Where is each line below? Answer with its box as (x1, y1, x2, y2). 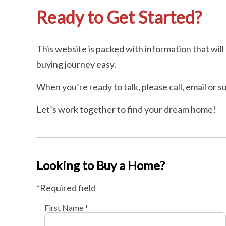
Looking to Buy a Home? (36, 158, 165, 173)
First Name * (44, 203, 88, 213)
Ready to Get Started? (36, 7, 202, 28)
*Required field (36, 182, 96, 194)
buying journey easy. (36, 59, 116, 70)
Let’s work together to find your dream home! (36, 104, 216, 116)
